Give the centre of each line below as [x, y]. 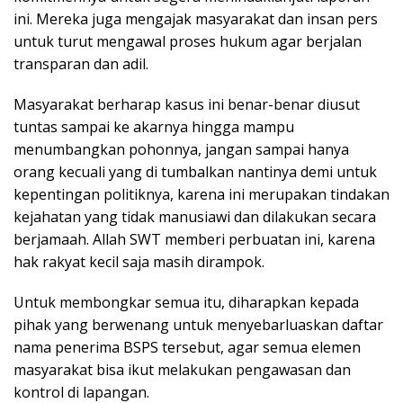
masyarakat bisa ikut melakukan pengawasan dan [182, 369]
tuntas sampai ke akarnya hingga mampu [154, 126]
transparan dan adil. [81, 63]
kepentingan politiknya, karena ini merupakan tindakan [201, 194]
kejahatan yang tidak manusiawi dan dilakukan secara [195, 216]
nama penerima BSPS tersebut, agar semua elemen [187, 347]
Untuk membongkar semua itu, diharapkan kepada [186, 302]
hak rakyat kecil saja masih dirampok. [139, 261]
